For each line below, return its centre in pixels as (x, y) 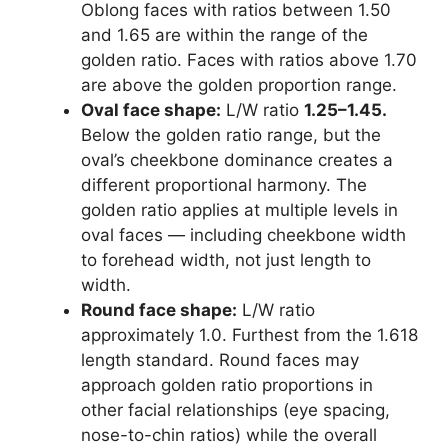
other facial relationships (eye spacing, (235, 410)
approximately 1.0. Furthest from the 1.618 (249, 335)
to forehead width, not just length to (226, 260)
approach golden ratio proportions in (227, 385)
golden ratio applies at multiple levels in (239, 210)
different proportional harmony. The (224, 185)
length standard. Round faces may (220, 360)
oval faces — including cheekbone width (243, 235)
